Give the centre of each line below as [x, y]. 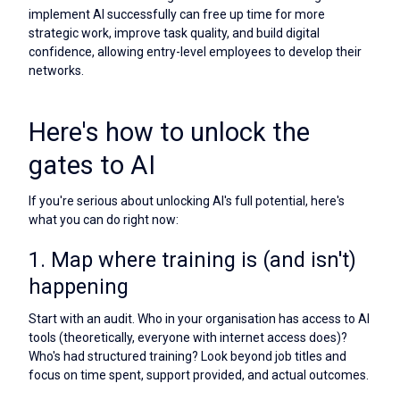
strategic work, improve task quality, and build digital [174, 33]
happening [79, 287]
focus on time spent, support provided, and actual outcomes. [199, 375]
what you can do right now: [104, 220]
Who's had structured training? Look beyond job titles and [187, 357]
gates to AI [92, 166]
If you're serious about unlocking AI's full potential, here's [187, 201]
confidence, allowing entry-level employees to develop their [195, 52]
